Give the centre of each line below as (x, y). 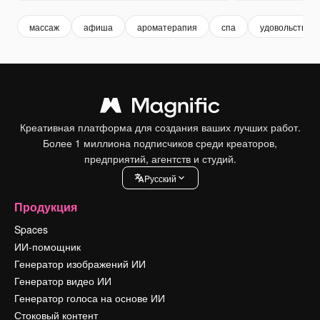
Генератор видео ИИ (63, 281)
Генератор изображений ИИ (80, 264)
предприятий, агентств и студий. (160, 159)
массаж (44, 26)
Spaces (31, 229)
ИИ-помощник (47, 246)
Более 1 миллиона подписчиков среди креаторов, (160, 143)
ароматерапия (167, 26)
